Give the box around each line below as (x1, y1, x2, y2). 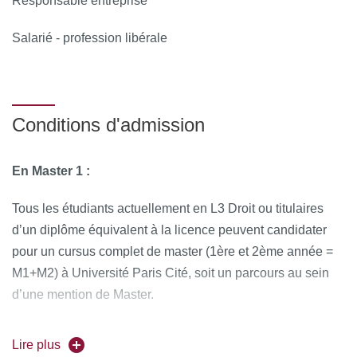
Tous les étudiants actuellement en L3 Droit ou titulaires (12, 202, 324, 215)
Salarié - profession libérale (12, 31, 167, 45)
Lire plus (12, 338, 61, 351)
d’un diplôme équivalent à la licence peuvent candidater (12, 223, 327, 237)
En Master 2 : (12, 325, 90, 339)
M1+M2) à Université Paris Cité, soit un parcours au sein (12, 266, 329, 280)
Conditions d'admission (12, 114, 205, 135)
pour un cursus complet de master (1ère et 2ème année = (12, 245, 333, 258)
